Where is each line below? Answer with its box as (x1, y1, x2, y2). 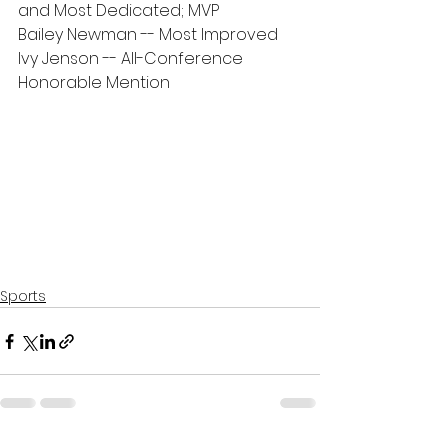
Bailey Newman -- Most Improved (18, 23, 278, 46)
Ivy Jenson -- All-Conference (18, 47, 247, 70)
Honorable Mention (18, 71, 170, 94)
